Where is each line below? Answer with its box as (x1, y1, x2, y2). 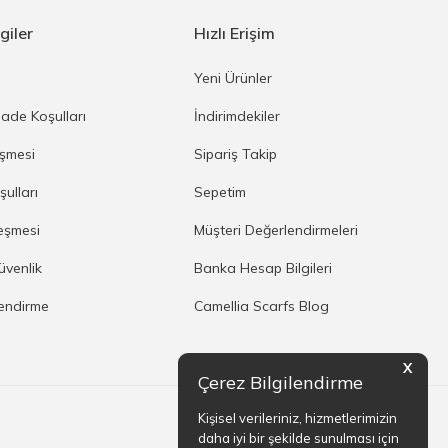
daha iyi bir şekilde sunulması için (198, 430, 399, 446)
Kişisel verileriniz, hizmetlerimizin (198, 410, 397, 426)
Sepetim (194, 183, 247, 202)
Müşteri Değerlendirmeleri (194, 221, 359, 240)
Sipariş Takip (194, 145, 278, 164)
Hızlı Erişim (194, 23, 276, 44)
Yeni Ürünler (194, 69, 273, 88)
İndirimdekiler (194, 107, 281, 126)
